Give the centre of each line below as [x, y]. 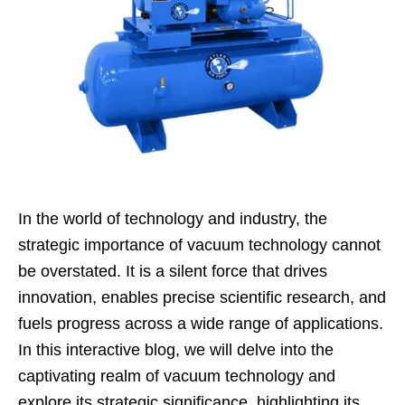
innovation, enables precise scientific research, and [202, 297]
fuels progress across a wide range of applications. [201, 323]
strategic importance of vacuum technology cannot [199, 245]
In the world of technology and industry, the [173, 218]
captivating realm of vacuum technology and [177, 376]
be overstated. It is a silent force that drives [173, 271]
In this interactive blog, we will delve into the [176, 349]
